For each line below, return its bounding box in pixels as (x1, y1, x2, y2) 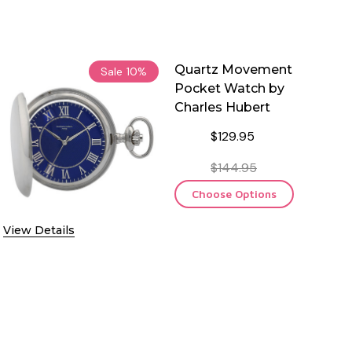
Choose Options (192, 186, 277, 200)
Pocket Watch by (174, 80, 284, 96)
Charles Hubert (174, 99, 270, 115)
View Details (3, 222, 75, 237)
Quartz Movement (174, 61, 292, 77)
